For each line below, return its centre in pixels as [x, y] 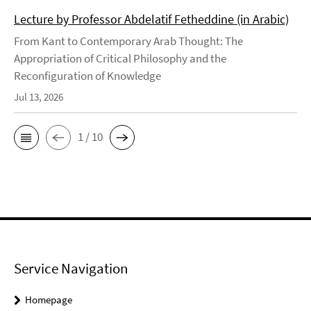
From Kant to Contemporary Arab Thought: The [128, 41]
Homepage [49, 299]
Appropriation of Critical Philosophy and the [120, 58]
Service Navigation [71, 268]
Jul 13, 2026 [39, 96]
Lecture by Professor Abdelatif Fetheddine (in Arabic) [151, 19]
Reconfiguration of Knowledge [87, 75]
